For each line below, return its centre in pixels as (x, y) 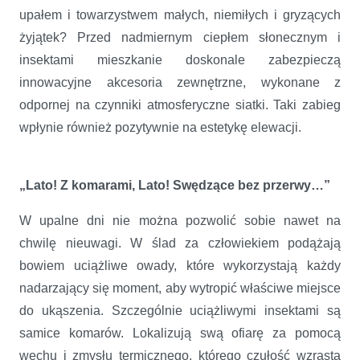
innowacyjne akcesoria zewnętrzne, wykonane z (180, 82)
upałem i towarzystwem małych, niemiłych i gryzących (180, 14)
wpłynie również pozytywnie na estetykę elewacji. (160, 127)
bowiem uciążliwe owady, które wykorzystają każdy (180, 265)
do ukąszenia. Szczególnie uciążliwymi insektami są (180, 310)
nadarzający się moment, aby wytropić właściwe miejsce (180, 288)
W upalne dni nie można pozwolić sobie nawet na (180, 220)
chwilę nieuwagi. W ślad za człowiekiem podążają (180, 243)
